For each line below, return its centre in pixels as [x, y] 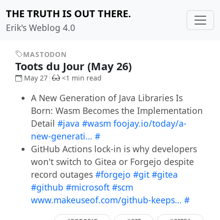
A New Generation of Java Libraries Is [107, 98]
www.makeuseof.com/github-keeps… [106, 200]
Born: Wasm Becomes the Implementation [117, 111]
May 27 [36, 78]
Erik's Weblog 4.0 [41, 27]
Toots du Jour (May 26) [75, 66]
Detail [44, 124]
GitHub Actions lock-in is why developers [114, 149]
